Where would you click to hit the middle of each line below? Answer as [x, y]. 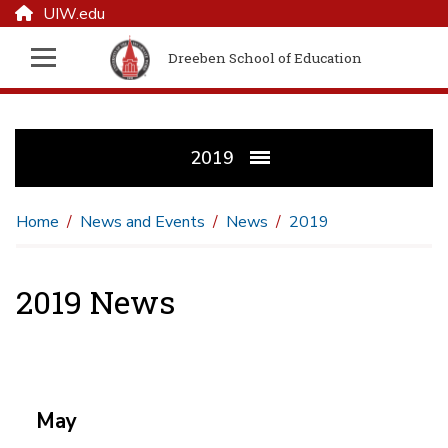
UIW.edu [74, 14]
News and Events [142, 222]
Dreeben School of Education [265, 57]
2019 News [95, 302]
